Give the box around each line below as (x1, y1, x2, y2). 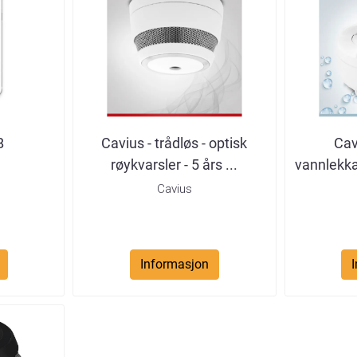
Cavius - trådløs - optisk (101, 134, 248, 151)
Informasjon (139, 256, 209, 272)
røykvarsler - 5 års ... (111, 155, 238, 173)
